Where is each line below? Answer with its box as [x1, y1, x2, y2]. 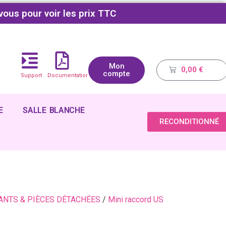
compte [103, 69, 131, 78]
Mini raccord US [108, 194, 163, 204]
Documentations [47, 72, 93, 79]
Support [20, 72, 42, 79]
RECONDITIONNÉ [159, 117, 219, 127]
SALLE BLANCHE [23, 105, 85, 115]
